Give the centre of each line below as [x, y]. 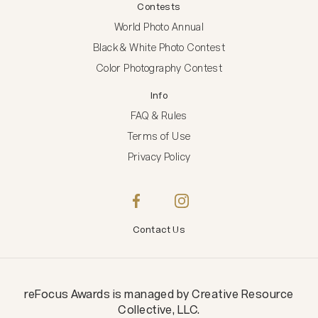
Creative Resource [243, 294]
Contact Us [159, 230]
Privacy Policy [159, 157]
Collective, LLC [158, 310]
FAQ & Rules [159, 116]
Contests [159, 7]
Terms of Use [159, 136]
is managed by [150, 294]
